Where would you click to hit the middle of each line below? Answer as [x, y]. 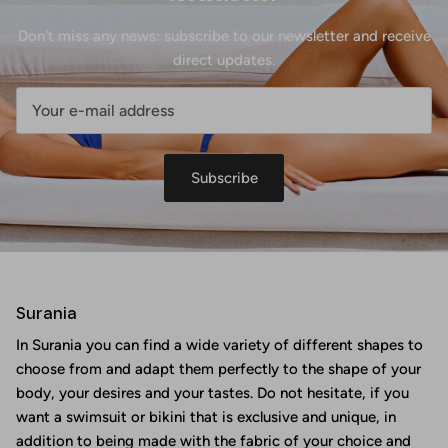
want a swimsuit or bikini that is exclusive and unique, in [206, 417]
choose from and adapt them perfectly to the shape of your [218, 369]
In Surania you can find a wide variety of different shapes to [219, 345]
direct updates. [224, 59]
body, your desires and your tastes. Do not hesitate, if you [212, 393]
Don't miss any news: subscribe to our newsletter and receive [224, 35]
